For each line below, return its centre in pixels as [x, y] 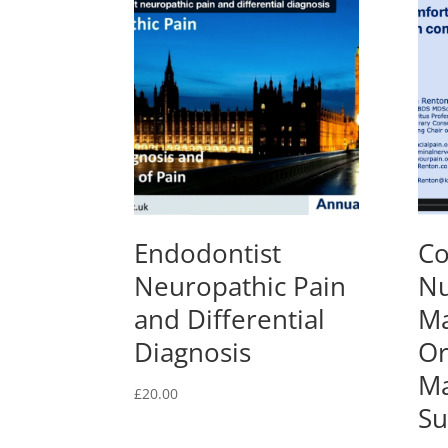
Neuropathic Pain [240, 286]
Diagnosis [193, 352]
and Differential [230, 319]
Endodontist [208, 253]
